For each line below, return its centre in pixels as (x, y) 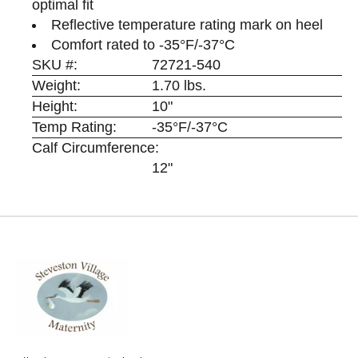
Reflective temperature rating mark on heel (187, 24)
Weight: (56, 85)
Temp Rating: (74, 127)
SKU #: (54, 64)
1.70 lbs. (179, 85)
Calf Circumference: (95, 147)
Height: (54, 106)
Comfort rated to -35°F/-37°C (143, 44)
